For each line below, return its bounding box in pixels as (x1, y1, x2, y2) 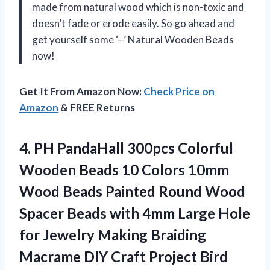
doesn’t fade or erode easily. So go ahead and (32, 16, 234, 30)
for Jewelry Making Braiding (19, 225, 206, 243)
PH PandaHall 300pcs (34, 139, 175, 157)
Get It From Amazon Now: (19, 84, 143, 98)
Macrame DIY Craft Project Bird (19, 247, 228, 265)
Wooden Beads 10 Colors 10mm (19, 160, 229, 178)
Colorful (175, 139, 233, 157)
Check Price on (143, 84, 215, 98)
